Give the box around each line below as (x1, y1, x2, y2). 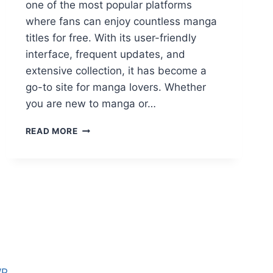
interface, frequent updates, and (25, 48, 185, 61)
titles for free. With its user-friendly (25, 32, 196, 44)
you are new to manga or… (25, 97, 156, 110)
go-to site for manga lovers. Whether (25, 81, 206, 94)
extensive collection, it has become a (25, 65, 207, 77)
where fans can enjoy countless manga (25, 15, 217, 28)
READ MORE (25, 126, 78, 136)
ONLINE (77, 187, 111, 197)
